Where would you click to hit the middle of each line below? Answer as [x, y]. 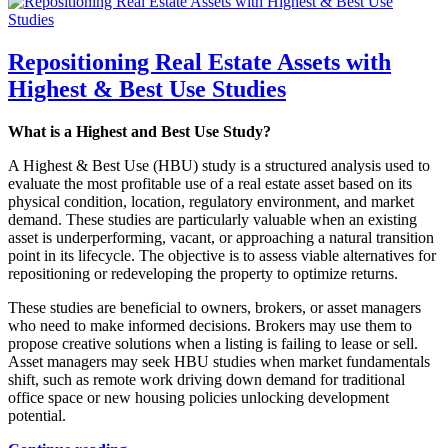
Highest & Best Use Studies [147, 88]
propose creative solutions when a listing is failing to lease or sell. [213, 343]
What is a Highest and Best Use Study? [139, 131]
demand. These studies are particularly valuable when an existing [212, 219]
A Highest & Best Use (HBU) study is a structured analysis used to [219, 165]
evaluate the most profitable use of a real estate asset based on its [210, 183]
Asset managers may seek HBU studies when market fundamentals [219, 361]
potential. [37, 415]
